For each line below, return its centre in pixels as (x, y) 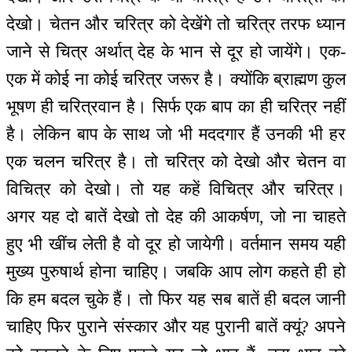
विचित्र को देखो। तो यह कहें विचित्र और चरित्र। (176, 189)
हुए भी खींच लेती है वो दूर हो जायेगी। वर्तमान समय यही (176, 244)
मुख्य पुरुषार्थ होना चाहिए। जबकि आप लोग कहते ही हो (176, 271)
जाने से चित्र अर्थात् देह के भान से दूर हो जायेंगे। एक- (176, 51)
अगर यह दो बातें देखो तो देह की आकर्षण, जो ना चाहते (176, 216)
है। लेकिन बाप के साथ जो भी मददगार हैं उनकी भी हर (176, 134)
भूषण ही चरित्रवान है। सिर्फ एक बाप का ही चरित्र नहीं (176, 106)
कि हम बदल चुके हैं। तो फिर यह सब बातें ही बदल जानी (176, 299)
